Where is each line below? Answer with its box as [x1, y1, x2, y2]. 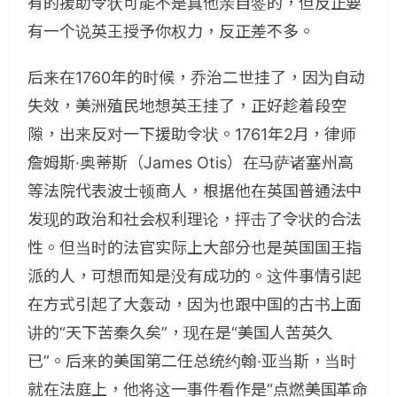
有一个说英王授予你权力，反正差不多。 [27, 22, 315, 41]
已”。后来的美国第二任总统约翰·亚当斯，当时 [27, 352, 357, 370]
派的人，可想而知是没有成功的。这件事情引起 [27, 267, 362, 285]
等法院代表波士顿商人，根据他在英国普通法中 [27, 182, 362, 200]
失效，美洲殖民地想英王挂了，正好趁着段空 [27, 97, 346, 115]
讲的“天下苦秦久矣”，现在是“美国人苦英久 [27, 323, 333, 342]
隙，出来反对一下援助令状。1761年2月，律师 [27, 125, 357, 144]
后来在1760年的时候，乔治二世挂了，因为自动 [27, 68, 366, 87]
